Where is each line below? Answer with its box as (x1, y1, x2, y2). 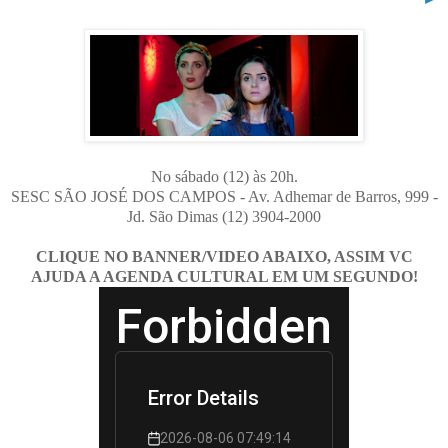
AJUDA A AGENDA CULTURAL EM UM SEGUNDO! (30, 267, 418, 285)
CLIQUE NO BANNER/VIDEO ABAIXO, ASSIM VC (35, 247, 413, 265)
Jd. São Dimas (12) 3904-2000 (127, 207, 321, 225)
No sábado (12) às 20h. (150, 167, 298, 185)
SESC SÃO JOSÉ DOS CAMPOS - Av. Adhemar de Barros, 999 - (10, 187, 438, 205)
